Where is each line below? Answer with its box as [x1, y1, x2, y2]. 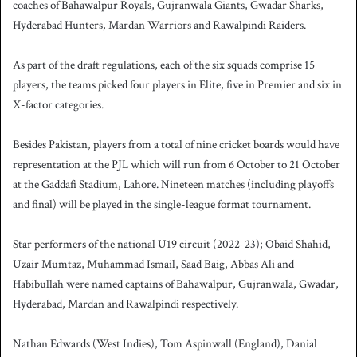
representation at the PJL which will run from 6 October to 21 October [13, 157, 340, 173]
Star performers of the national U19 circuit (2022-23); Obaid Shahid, [13, 237, 331, 253]
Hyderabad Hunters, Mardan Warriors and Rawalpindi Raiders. [13, 18, 306, 33]
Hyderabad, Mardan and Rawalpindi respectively [13, 296, 236, 312]
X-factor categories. [13, 97, 104, 113]
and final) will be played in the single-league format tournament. [13, 197, 311, 213]
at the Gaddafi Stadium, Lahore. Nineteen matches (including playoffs [13, 177, 334, 193]
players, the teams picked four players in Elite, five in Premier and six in [13, 77, 342, 93]
